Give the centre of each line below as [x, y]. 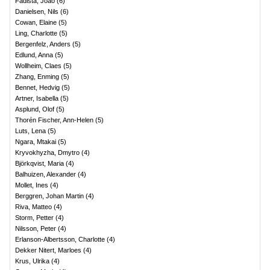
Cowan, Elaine [36, 22]
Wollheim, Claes [38, 66]
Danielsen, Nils [37, 11]
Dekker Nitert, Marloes [48, 250]
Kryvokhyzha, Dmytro [47, 152]
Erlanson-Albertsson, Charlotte [60, 239]
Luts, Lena [30, 131]
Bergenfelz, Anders [43, 44]
